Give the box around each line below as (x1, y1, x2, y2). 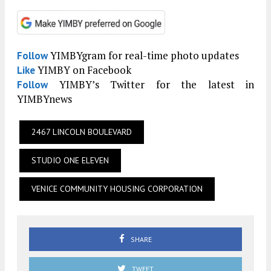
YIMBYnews (17, 92, 72, 106)
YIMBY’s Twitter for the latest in (48, 77, 254, 92)
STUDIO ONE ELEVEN (31, 155, 109, 166)
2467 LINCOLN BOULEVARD (31, 126, 132, 138)
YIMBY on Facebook (35, 63, 131, 77)
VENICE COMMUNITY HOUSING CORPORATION (31, 183, 203, 195)
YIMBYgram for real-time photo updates (48, 48, 239, 63)
